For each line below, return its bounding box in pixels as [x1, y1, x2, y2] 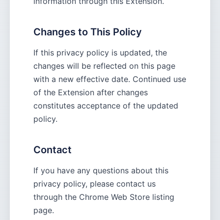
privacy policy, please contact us [33, 179, 156, 189]
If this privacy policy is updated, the [33, 48, 167, 57]
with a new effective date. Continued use [33, 74, 186, 84]
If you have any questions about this [33, 165, 168, 175]
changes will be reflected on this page [33, 61, 175, 71]
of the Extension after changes [33, 87, 148, 97]
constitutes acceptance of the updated [33, 101, 178, 110]
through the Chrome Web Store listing [33, 192, 174, 202]
